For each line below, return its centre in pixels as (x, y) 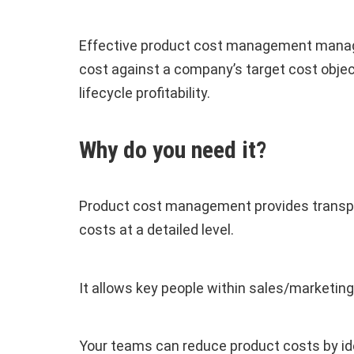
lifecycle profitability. (148, 93)
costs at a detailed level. (158, 230)
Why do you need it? (173, 149)
